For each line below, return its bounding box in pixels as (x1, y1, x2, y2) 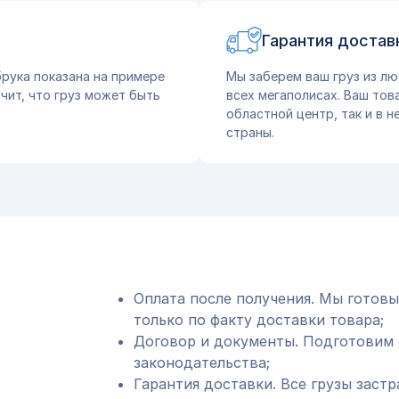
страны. (226, 125, 274, 140)
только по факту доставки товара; (133, 311, 384, 329)
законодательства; (133, 354, 270, 371)
